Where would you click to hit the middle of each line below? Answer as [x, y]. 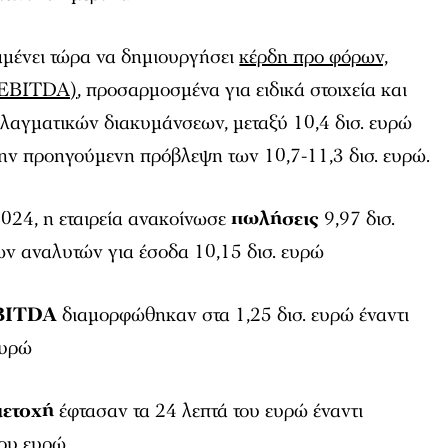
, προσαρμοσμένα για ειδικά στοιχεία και [242, 89]
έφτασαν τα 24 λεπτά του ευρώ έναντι [209, 410]
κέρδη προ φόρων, [314, 56]
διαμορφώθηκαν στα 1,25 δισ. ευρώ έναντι [233, 314]
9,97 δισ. [357, 218]
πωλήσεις [275, 218]
